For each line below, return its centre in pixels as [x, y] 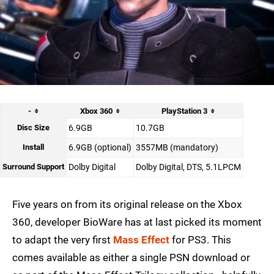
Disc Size [33, 128]
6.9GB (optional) [100, 148]
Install [33, 147]
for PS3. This [200, 240]
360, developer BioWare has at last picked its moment [137, 222]
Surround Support [33, 167]
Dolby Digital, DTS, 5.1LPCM [188, 167]
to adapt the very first [63, 240]
